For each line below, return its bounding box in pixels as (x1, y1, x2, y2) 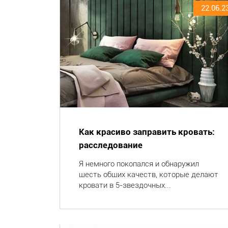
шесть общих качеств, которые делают (79, 170, 218, 179)
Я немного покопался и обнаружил (79, 159, 199, 168)
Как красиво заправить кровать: (79, 127, 215, 137)
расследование (79, 140, 142, 150)
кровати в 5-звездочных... (79, 181, 171, 190)
